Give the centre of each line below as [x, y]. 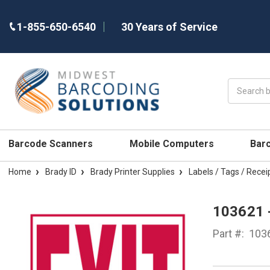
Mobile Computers [173, 143]
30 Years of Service [169, 27]
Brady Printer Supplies [133, 171]
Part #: [228, 233]
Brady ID [61, 171]
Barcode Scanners [52, 143]
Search [241, 85]
